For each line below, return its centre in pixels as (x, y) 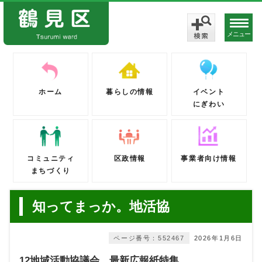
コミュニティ (51, 159)
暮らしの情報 (130, 92)
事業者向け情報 (209, 159)
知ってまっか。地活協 (101, 207)
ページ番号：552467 (149, 238)
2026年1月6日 (218, 238)
